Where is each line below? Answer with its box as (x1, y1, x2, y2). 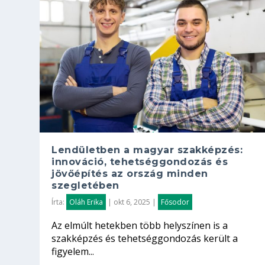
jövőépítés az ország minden (51, 167, 208, 179)
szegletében (51, 179, 119, 191)
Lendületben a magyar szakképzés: (51, 144, 243, 156)
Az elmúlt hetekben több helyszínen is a (51, 218, 228, 232)
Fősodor (161, 196, 190, 207)
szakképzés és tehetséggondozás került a (51, 231, 238, 245)
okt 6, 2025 (114, 196, 151, 207)
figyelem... (51, 244, 95, 258)
